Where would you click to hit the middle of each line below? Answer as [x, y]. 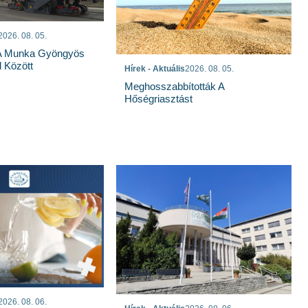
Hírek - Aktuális [155, 68]
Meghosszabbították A [175, 86]
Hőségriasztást [159, 98]
